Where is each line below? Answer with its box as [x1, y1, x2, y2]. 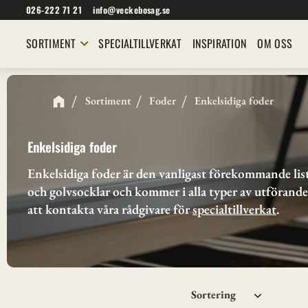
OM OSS [257, 35, 293, 52]
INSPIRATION [192, 35, 247, 52]
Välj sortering [183, 280, 241, 294]
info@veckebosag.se [93, 3, 170, 16]
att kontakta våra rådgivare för [27, 201, 192, 218]
